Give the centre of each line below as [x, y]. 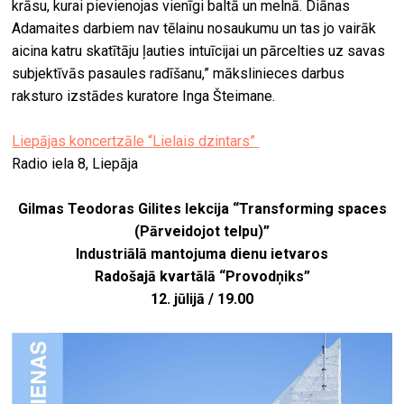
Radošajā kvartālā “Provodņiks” [202, 276]
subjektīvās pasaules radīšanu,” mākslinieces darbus [179, 73]
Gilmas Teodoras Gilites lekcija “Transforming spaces [202, 208]
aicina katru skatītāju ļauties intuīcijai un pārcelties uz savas [199, 50]
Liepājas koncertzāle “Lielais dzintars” [136, 141]
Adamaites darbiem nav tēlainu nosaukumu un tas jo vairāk [194, 28]
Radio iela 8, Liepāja [75, 163]
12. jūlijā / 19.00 [202, 298]
